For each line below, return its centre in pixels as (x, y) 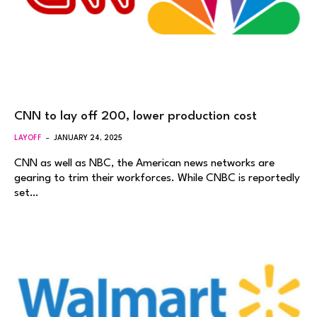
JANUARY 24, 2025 (88, 138)
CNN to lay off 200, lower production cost (136, 117)
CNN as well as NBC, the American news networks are (144, 164)
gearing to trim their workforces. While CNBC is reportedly (157, 179)
